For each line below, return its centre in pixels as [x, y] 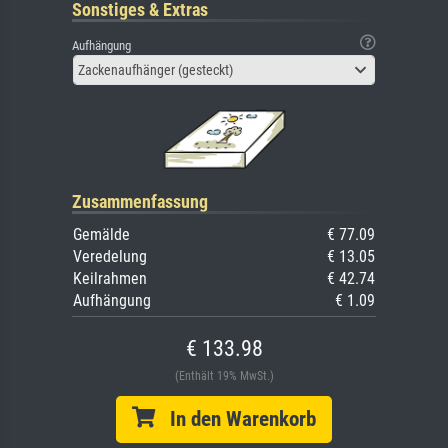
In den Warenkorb [235, 419]
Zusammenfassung [140, 202]
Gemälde [101, 235]
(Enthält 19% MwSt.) [224, 376]
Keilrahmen [110, 279]
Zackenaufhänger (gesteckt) [155, 70]
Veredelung [110, 257]
